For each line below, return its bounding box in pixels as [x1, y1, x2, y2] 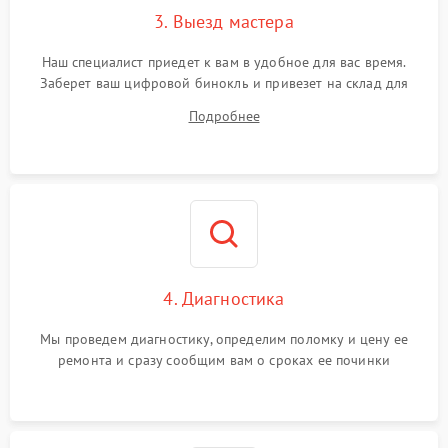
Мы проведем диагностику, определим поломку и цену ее [40, 330, 408, 348]
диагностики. [182, 95, 266, 113]
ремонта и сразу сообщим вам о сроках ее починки [57, 351, 391, 369]
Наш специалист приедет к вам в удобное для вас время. [41, 53, 407, 71]
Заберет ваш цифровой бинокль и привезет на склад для [39, 74, 409, 92]
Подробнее [188, 107, 260, 125]
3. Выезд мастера [154, 10, 294, 33]
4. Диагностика [163, 287, 285, 310]
